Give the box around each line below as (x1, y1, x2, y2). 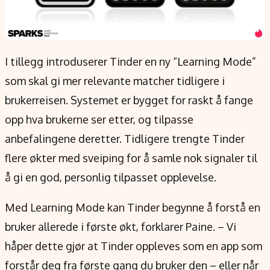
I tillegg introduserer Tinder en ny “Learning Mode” (5, 55, 256, 69)
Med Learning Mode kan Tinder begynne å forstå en (5, 201, 260, 215)
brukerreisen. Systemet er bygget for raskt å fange (5, 93, 253, 107)
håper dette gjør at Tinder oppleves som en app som (5, 239, 262, 253)
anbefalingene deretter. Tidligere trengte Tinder (5, 132, 245, 146)
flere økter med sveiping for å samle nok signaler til (5, 151, 257, 165)
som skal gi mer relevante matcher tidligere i (5, 74, 225, 88)
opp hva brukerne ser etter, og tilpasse (5, 113, 193, 127)
